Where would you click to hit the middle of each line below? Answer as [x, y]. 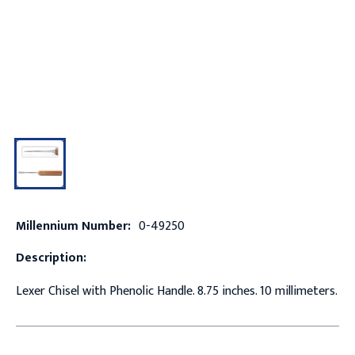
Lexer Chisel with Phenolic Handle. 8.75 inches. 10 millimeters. [176, 291]
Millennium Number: [73, 226]
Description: [51, 258]
